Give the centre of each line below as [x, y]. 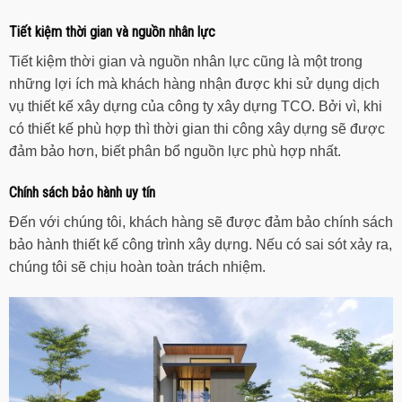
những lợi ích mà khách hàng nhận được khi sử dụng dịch [194, 84]
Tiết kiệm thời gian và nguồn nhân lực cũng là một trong [186, 62]
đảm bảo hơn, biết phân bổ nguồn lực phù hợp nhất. [175, 152]
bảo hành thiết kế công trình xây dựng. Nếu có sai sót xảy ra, [201, 244]
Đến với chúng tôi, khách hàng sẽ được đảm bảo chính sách [201, 222]
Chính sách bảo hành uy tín [82, 192]
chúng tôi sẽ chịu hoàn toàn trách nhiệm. [137, 267]
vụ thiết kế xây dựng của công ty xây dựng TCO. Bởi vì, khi [196, 107]
